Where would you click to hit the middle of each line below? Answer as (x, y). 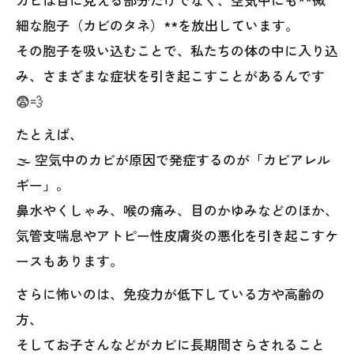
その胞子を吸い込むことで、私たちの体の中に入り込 (177, 50)
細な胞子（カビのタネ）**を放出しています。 (157, 25)
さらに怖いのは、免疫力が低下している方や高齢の (170, 294)
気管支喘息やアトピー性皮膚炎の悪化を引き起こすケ (177, 235)
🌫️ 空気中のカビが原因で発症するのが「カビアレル (173, 159)
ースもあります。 (70, 260)
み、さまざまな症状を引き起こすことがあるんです (170, 75)
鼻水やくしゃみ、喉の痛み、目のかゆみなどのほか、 (177, 210)
